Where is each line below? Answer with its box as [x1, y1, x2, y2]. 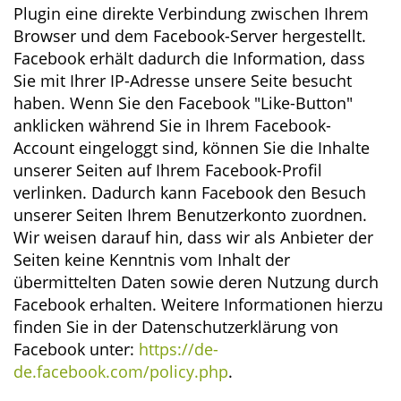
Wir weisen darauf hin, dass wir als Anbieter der [13, 226, 373, 248]
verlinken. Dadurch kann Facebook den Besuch [13, 182, 366, 203]
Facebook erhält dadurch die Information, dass [13, 47, 365, 69]
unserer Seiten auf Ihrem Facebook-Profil [13, 159, 322, 181]
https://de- [139, 338, 218, 360]
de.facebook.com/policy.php [13, 361, 228, 382]
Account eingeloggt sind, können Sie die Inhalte [13, 137, 370, 158]
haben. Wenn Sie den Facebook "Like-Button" [13, 92, 353, 114]
